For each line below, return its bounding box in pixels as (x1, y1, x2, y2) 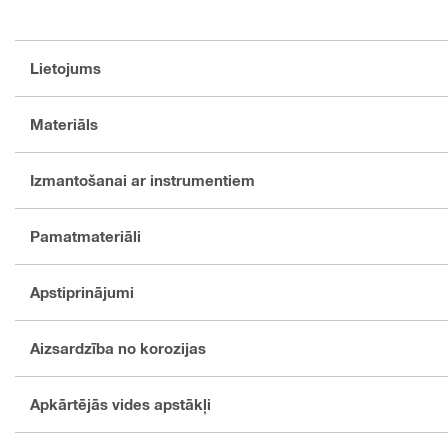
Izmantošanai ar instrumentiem (30, 171, 255, 190)
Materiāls (30, 115, 98, 134)
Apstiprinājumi (30, 283, 134, 302)
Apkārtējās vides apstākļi (30, 395, 211, 414)
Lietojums (30, 59, 101, 78)
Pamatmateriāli (30, 227, 141, 246)
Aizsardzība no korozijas (30, 339, 206, 358)
